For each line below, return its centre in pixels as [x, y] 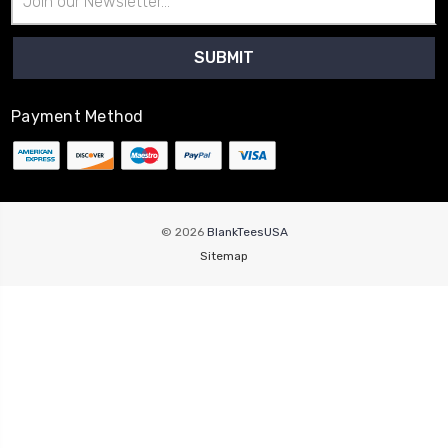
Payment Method [77, 116]
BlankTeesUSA [247, 232]
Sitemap [224, 256]
